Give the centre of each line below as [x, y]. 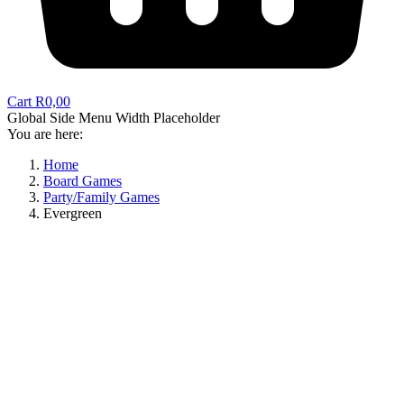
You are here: [45, 134]
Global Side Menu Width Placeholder [114, 118]
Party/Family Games [101, 197]
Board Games [83, 181]
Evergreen [73, 213]
